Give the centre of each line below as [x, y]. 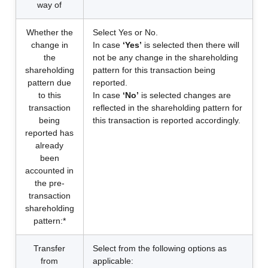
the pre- [49, 183]
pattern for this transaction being [154, 70]
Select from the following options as [159, 248]
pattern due [49, 83]
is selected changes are [185, 95]
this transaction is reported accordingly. [166, 120]
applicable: [113, 261]
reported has [49, 133]
